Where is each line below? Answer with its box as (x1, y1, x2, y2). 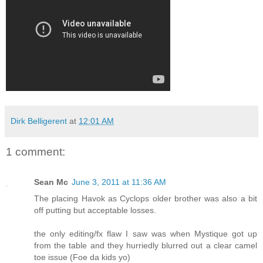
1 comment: (6, 145, 65, 158)
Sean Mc (34, 177, 68, 187)
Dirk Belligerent (11, 116, 67, 126)
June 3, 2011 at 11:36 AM (72, 177, 166, 187)
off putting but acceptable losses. (34, 205, 156, 215)
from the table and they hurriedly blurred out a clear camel (34, 241, 257, 251)
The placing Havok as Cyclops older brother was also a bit (34, 194, 257, 204)
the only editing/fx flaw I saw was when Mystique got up (34, 229, 257, 239)
